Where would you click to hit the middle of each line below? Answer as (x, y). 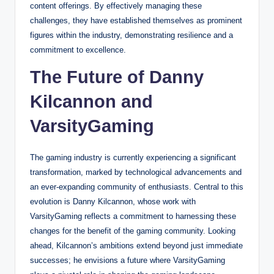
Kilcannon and (91, 101)
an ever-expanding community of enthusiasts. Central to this (137, 187)
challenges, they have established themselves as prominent (136, 20)
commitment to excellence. (78, 50)
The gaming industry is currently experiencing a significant (133, 157)
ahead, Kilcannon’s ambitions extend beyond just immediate (136, 245)
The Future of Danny (117, 77)
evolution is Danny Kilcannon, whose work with (113, 201)
